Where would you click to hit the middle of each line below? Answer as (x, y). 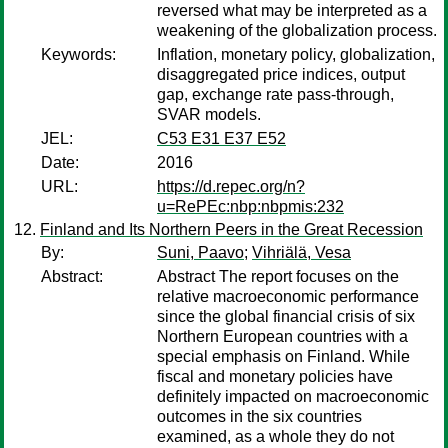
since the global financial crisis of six (286, 316)
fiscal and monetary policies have (275, 376)
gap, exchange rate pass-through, (275, 94)
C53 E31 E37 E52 (221, 138)
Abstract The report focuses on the (278, 276)
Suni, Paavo (200, 252)
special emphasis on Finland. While (283, 356)
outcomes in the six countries (259, 416)
